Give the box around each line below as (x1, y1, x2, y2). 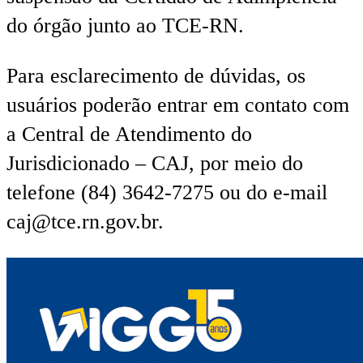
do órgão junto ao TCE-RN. (6, 14, 244, 38)
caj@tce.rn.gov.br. (6, 210, 164, 234)
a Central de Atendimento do (6, 122, 252, 147)
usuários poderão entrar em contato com (6, 93, 349, 117)
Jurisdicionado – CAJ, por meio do (6, 152, 303, 176)
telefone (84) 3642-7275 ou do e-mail (6, 181, 327, 205)
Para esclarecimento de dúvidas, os (6, 64, 305, 88)
